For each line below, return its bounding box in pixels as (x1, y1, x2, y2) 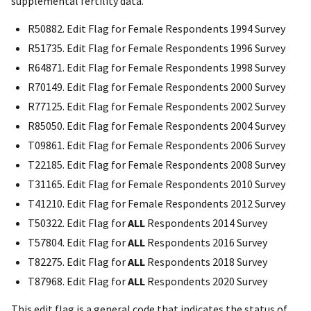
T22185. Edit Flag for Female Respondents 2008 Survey (28, 158, 285, 172)
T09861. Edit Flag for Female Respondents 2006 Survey (28, 138, 285, 153)
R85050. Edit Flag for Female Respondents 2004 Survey (28, 119, 285, 133)
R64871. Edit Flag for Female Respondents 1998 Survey (28, 60, 285, 75)
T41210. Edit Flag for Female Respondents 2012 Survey (28, 196, 285, 211)
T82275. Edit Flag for (28, 255, 128, 269)
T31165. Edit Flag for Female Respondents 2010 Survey (28, 177, 285, 192)
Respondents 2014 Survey (145, 216, 267, 230)
